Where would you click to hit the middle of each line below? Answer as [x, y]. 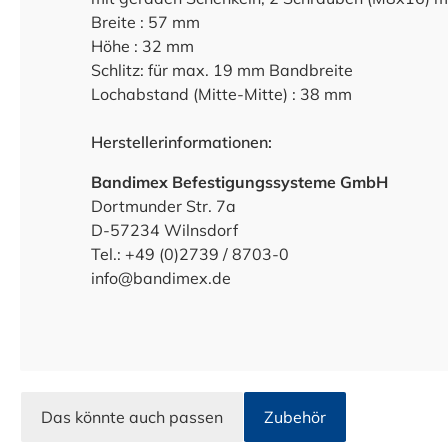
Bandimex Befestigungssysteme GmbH [239, 182]
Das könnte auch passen [132, 417]
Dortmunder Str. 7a [163, 206]
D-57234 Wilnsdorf [164, 230]
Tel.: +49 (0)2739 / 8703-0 [190, 254]
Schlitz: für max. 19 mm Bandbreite [222, 70]
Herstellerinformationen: [181, 142]
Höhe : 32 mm [142, 46]
